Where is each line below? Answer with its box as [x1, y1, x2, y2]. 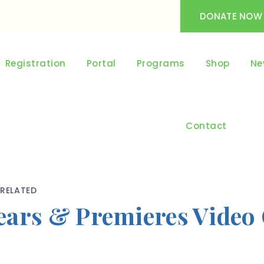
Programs [136, 57, 185, 70]
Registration [5, 57, 66, 70]
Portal [86, 57, 116, 70]
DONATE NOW [200, 10, 262, 22]
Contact [186, 120, 227, 132]
